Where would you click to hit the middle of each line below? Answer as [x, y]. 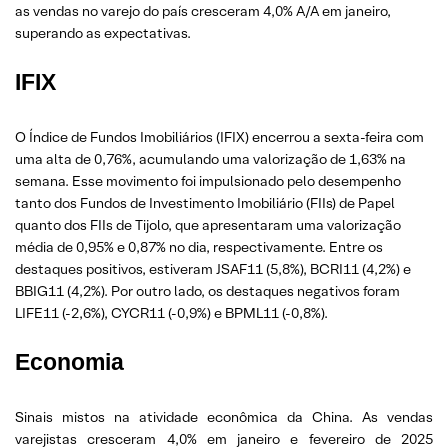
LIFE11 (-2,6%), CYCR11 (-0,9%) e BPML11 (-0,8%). [171, 312]
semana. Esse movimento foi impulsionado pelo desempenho [208, 180]
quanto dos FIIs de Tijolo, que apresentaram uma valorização [208, 224]
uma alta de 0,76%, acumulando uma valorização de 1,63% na [210, 158]
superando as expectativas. [103, 32]
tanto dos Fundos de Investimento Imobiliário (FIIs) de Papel [205, 202]
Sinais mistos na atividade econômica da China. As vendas [224, 416]
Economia [69, 361]
